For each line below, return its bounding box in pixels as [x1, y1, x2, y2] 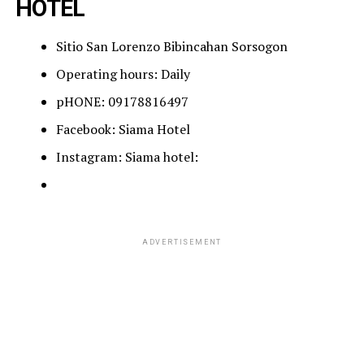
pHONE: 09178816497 [55, 92, 188, 110]
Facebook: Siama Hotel [55, 119, 190, 138]
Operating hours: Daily [55, 64, 190, 83]
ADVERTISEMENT [141, 237, 223, 246]
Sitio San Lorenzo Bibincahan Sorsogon [55, 37, 288, 55]
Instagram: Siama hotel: [55, 147, 198, 166]
